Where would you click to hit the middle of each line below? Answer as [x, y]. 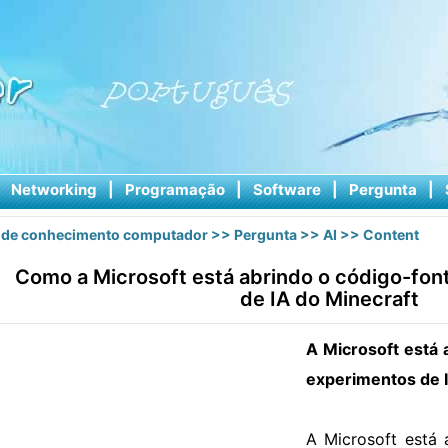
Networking [53, 189]
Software [286, 189]
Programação [174, 189]
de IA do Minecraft [329, 299]
